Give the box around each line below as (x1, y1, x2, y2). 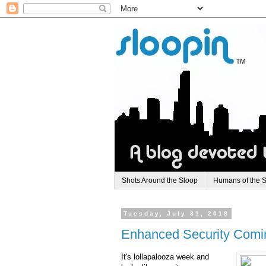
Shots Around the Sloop (122, 176, 198, 185)
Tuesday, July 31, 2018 (123, 210, 229, 217)
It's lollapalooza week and (121, 252, 209, 262)
